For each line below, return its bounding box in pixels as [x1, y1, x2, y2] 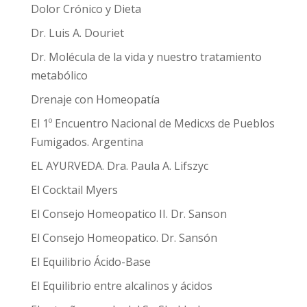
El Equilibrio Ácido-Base [30, 254, 151, 269]
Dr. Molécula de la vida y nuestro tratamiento [30, 49, 262, 64]
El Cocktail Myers [30, 182, 118, 197]
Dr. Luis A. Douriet [30, 25, 124, 40]
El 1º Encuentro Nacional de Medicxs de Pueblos [30, 116, 275, 131]
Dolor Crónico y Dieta [30, 1, 141, 16]
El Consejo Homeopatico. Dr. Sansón [30, 230, 217, 245]
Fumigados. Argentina [30, 134, 143, 149]
